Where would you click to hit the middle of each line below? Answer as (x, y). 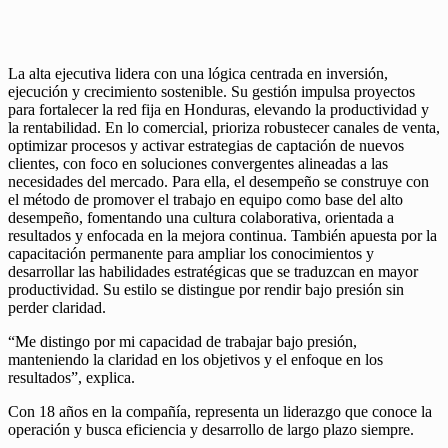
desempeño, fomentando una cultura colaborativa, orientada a (201, 218)
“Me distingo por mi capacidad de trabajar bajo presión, (182, 342)
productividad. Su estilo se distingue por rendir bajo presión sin (206, 290)
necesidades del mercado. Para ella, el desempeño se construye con (218, 182)
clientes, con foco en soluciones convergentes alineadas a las (198, 164)
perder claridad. (57, 308)
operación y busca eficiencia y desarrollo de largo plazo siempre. (211, 430)
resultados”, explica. (71, 378)
